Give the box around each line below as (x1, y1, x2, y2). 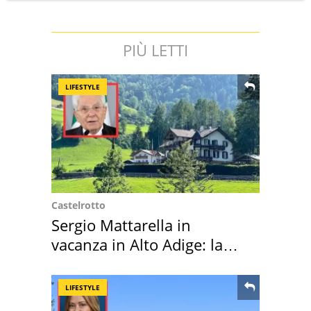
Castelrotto (51, 198, 106, 212)
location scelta (51, 253, 153, 274)
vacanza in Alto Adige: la (51, 233, 223, 255)
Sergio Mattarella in (51, 214, 191, 235)
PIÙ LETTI (123, 39, 188, 60)
